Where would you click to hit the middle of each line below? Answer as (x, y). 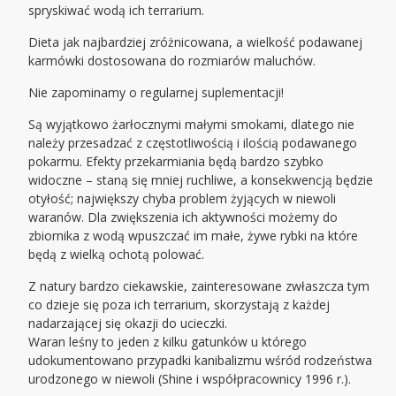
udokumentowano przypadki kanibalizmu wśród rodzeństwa (201, 361)
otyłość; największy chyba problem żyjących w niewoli (183, 199)
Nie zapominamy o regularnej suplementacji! (156, 93)
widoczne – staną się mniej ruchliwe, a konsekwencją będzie (201, 180)
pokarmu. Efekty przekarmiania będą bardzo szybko (176, 162)
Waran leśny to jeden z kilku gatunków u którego (168, 342)
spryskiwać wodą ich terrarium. (117, 11)
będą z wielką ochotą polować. (117, 255)
